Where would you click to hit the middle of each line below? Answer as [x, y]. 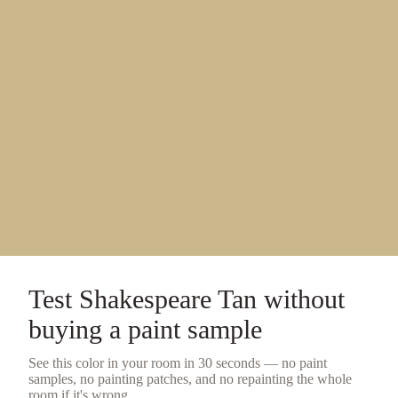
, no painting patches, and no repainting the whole [212, 378]
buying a [78, 329]
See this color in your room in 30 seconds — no [164, 362]
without [301, 298]
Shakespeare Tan [168, 298]
